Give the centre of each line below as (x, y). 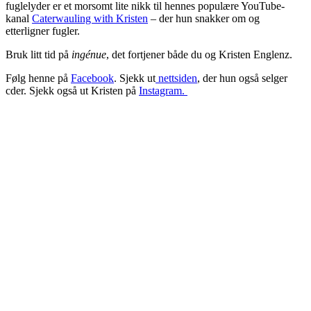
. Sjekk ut (135, 78)
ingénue (89, 54)
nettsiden (176, 78)
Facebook (92, 78)
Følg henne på (38, 78)
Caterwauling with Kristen (90, 18)
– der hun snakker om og (204, 18)
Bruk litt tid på (39, 54)
